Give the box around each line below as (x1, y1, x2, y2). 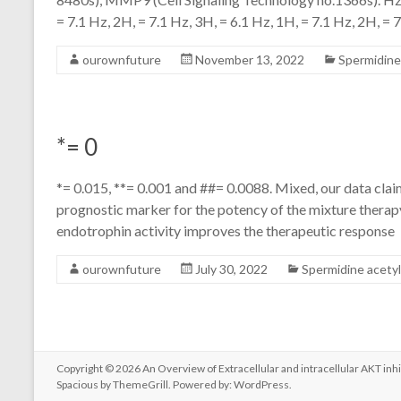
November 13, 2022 (195, 52, 304, 67)
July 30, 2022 (195, 261, 268, 277)
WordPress (234, 378, 289, 391)
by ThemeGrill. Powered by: (98, 378, 234, 391)
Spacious (56, 378, 98, 391)
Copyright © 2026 (56, 362, 142, 375)
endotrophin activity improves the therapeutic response (56, 222, 395, 239)
